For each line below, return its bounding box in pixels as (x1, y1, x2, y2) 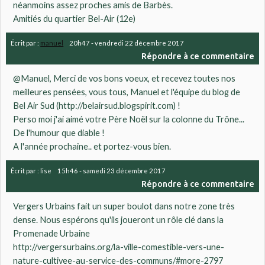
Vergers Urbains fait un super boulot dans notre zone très (13, 201, 235, 212)
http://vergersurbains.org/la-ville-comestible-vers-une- (13, 242, 225, 253)
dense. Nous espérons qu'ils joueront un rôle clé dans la (13, 215, 224, 225)
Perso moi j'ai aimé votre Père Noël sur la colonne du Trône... (13, 114, 245, 124)
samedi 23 (83, 167, 115, 175)
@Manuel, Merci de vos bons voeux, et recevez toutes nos (13, 73, 236, 83)
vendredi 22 (95, 38, 134, 47)
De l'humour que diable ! (13, 127, 105, 138)
